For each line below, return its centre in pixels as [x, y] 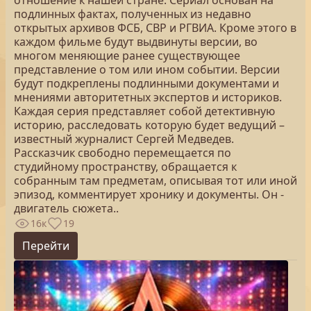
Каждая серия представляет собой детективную [144, 111]
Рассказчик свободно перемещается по [123, 153]
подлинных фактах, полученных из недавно [133, 14]
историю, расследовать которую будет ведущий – [149, 125]
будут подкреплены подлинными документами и [146, 83]
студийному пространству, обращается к [125, 167]
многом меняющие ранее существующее [127, 56]
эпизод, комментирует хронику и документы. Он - [149, 194]
